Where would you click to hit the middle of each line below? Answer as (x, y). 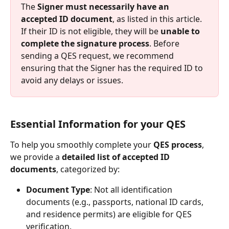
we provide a (36, 157)
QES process (178, 145)
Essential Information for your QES (98, 124)
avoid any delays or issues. (72, 80)
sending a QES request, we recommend (98, 55)
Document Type (58, 190)
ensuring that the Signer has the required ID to (113, 68)
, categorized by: (88, 169)
